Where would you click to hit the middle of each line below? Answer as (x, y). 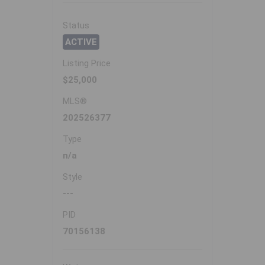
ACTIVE (81, 42)
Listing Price (87, 64)
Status (76, 26)
